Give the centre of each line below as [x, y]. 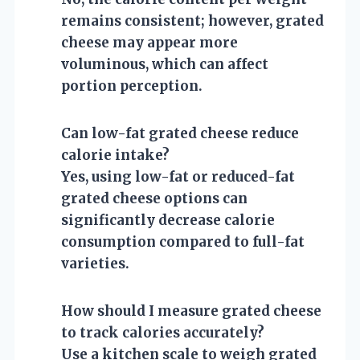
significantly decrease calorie [168, 220]
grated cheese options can [154, 198]
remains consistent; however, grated [192, 20]
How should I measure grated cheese [191, 311]
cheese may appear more [149, 42]
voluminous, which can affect [165, 64]
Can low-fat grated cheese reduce [180, 133]
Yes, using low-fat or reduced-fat [178, 176]
